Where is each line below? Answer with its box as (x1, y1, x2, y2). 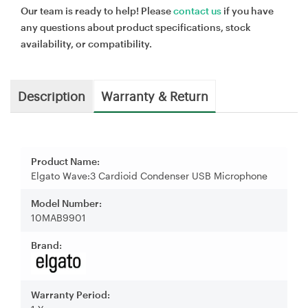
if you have (221, 4, 274, 16)
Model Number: (31, 197, 102, 209)
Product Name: (31, 155, 100, 167)
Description (18, 87, 85, 104)
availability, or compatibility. (21, 37, 152, 49)
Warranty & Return (101, 87, 208, 104)
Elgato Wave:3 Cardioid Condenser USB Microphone (31, 169, 267, 181)
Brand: (31, 239, 62, 251)
